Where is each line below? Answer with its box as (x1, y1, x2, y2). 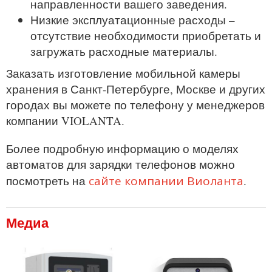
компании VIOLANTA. (6, 113, 124, 128)
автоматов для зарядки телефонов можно (6, 157, 235, 172)
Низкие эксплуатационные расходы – (30, 12, 235, 27)
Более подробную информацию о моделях (6, 141, 239, 156)
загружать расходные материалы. (30, 44, 217, 59)
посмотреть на (6, 173, 89, 188)
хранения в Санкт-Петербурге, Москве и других (6, 81, 265, 97)
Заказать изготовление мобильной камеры (6, 66, 240, 81)
